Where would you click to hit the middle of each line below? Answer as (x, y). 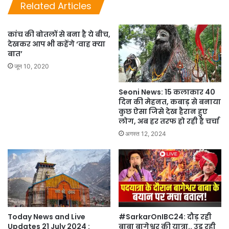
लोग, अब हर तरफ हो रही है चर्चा (169, 121)
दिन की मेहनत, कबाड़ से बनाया (170, 101)
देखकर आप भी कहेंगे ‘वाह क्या (56, 44)
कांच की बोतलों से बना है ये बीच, (59, 34)
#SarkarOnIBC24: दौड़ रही (165, 217)
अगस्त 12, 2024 (146, 133)
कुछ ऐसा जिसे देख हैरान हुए (163, 111)
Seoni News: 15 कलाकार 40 (167, 92)
